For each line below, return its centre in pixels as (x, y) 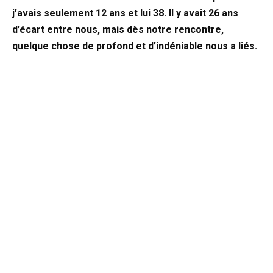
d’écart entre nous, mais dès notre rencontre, (118, 30)
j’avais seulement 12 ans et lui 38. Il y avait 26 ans (125, 13)
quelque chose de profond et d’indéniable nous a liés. (135, 46)
